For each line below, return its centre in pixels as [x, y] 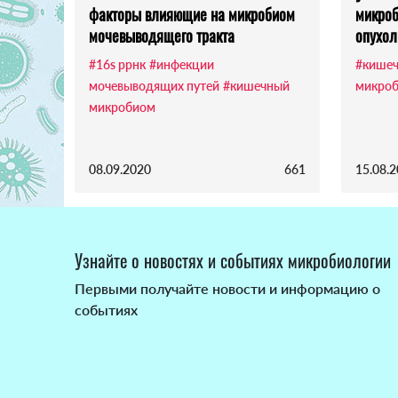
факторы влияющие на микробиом [192, 15]
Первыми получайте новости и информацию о [227, 289]
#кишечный [256, 86]
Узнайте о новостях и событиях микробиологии [233, 261]
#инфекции [182, 65]
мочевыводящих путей [154, 86]
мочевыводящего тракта [162, 36]
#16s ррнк [117, 65]
